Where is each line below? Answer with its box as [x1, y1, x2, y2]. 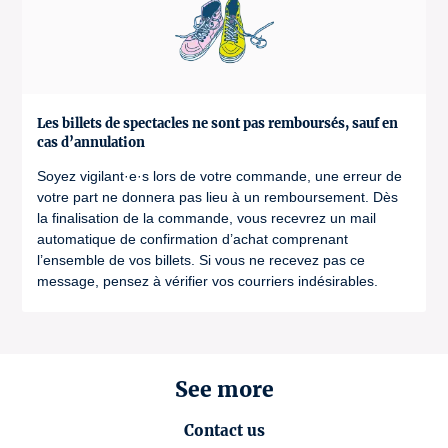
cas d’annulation [37, 134, 145, 151]
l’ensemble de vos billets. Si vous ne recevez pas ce [37, 252, 365, 268]
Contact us [183, 421, 265, 441]
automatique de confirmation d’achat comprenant [37, 231, 348, 247]
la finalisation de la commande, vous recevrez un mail [37, 210, 376, 226]
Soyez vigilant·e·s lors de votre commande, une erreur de [37, 168, 402, 184]
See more [174, 376, 274, 404]
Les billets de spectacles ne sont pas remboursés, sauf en [37, 115, 398, 132]
